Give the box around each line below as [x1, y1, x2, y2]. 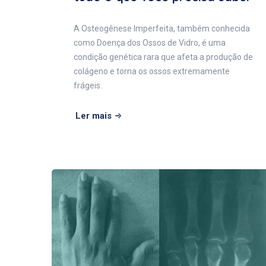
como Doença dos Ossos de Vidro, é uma [74, 37, 226, 47]
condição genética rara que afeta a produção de [74, 52, 253, 62]
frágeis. [74, 80, 102, 90]
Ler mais [75, 110, 112, 121]
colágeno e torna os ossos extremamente [74, 66, 230, 76]
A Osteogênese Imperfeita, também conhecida [74, 23, 250, 33]
